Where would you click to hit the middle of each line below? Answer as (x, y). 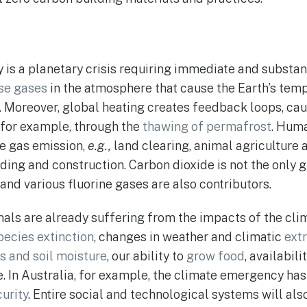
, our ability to (147, 256)
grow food (216, 256)
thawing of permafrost (207, 126)
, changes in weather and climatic (189, 237)
